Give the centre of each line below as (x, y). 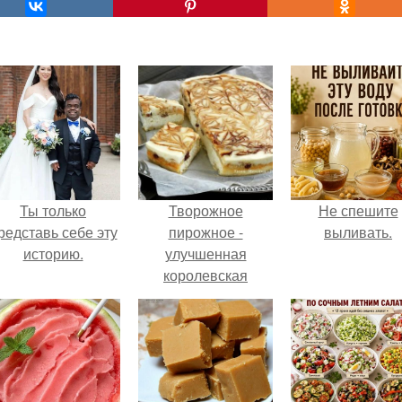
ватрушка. (205, 297)
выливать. (358, 232)
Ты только (53, 210)
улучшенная (205, 253)
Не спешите (358, 210)
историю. (53, 253)
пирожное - (205, 232)
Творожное (205, 210)
